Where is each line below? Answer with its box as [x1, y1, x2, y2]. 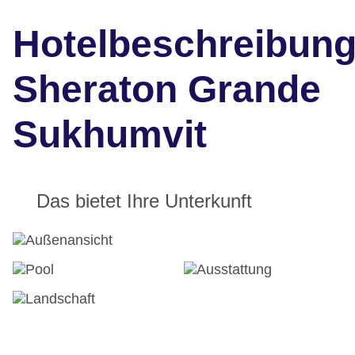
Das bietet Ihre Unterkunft [36, 190, 252, 212]
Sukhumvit [13, 113, 207, 156]
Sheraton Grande [13, 68, 321, 111]
